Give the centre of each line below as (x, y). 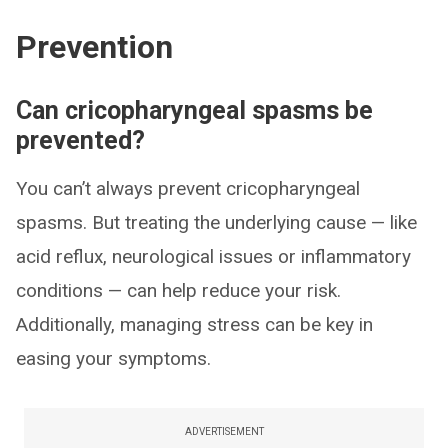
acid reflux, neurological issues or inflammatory (213, 256)
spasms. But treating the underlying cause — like (216, 222)
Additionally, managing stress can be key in (194, 324)
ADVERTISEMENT (224, 431)
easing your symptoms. (113, 358)
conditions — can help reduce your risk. (178, 290)
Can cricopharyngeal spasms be (194, 110)
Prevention (94, 46)
